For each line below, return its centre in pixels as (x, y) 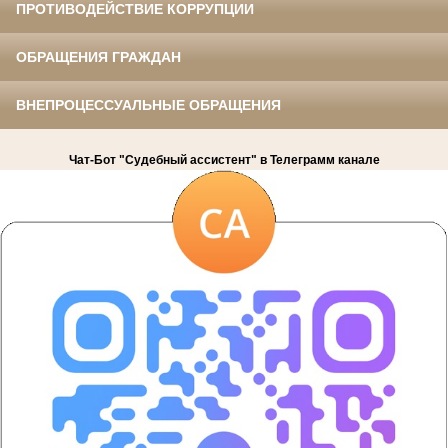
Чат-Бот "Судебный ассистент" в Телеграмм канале (224, 159)
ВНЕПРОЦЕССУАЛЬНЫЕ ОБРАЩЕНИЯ (148, 105)
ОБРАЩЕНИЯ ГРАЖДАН (98, 57)
